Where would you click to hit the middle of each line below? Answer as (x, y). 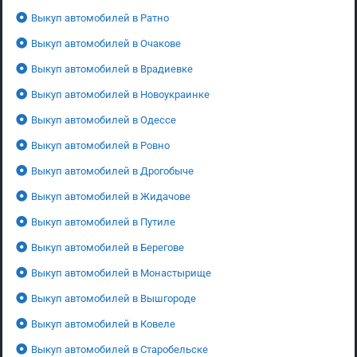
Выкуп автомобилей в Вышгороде (114, 298)
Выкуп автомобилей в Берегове (108, 247)
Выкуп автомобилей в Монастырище (121, 273)
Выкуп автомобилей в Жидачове (111, 196)
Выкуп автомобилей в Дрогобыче (112, 171)
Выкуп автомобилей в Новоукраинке (120, 94)
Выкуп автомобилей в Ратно (100, 18)
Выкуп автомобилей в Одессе (104, 120)
